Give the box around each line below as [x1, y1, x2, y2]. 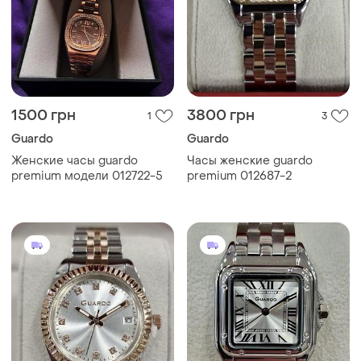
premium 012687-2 [187, 168, 292, 185]
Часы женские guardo [187, 153, 313, 169]
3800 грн [187, 106, 255, 126]
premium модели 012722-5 [11, 168, 163, 185]
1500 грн [11, 106, 76, 126]
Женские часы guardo [11, 153, 138, 169]
